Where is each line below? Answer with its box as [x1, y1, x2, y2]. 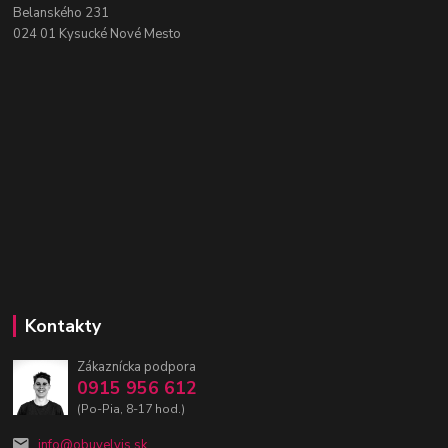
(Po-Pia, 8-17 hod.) [76, 400, 185, 417]
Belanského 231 [13, 4, 110, 23]
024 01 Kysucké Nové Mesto [13, 25, 182, 44]
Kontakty [24, 314, 101, 339]
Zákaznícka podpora [76, 357, 196, 376]
